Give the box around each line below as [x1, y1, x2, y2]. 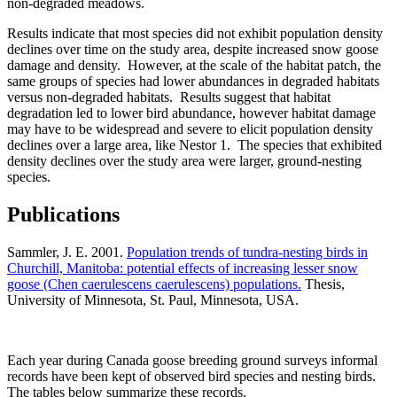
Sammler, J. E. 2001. [7, 245, 127, 261]
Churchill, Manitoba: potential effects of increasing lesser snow [7, 261, 358, 276]
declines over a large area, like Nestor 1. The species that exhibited [7, 137, 382, 153]
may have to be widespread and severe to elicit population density [7, 121, 373, 137]
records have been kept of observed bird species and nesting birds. [7, 369, 376, 385]
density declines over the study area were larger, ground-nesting [7, 153, 362, 169]
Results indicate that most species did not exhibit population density [7, 26, 383, 42]
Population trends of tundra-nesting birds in [127, 245, 368, 261]
